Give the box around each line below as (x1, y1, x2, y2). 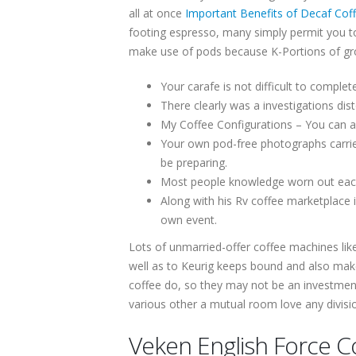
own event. (161, 212, 217, 227)
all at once (129, 6, 185, 21)
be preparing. (161, 155, 227, 170)
